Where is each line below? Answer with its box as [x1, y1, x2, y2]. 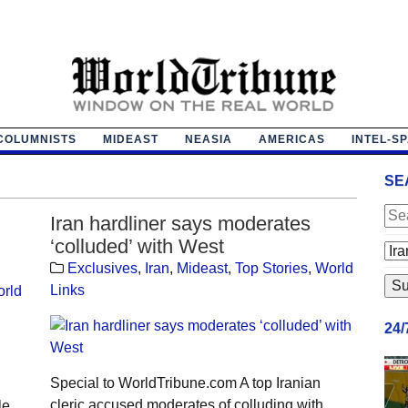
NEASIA [184, 132, 232, 146]
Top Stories [234, 260, 308, 276]
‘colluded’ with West [49, 234, 224, 258]
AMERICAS [258, 132, 325, 146]
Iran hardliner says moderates [49, 211, 311, 235]
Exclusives [66, 260, 138, 276]
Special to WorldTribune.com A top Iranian [49, 374, 321, 391]
